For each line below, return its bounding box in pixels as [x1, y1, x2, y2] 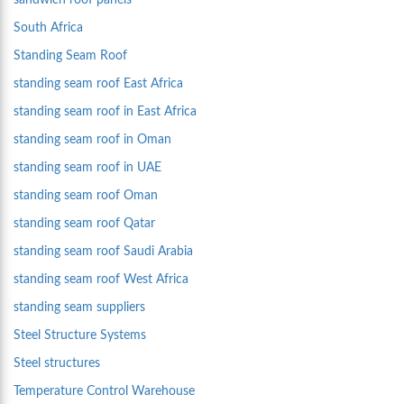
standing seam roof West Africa [14, 273, 188, 286]
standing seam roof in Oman [14, 133, 171, 146]
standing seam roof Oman [14, 189, 158, 202]
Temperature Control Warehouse [14, 385, 195, 398]
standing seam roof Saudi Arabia [14, 245, 193, 258]
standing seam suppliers [14, 301, 145, 314]
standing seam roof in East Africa [14, 106, 197, 118]
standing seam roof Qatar [14, 217, 155, 230]
